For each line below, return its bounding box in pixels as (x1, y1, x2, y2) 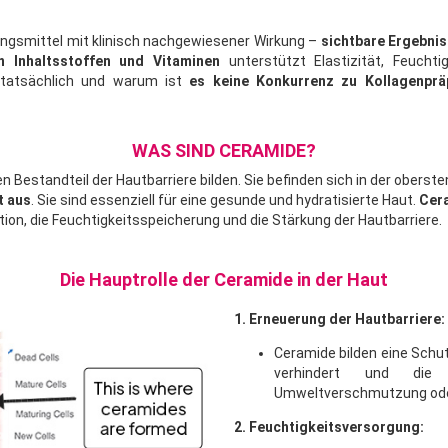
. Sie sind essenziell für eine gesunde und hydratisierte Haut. (31, 191, 419, 208)
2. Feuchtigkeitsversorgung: (234, 418, 424, 435)
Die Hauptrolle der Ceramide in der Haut (60, 268, 388, 290)
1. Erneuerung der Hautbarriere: (234, 310, 445, 327)
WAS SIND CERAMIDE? (132, 139, 316, 161)
